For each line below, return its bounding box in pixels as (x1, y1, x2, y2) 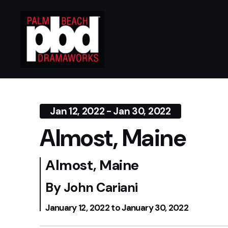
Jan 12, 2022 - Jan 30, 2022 (50, 105, 171, 118)
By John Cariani (45, 179, 138, 196)
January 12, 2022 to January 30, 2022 (45, 202, 189, 213)
